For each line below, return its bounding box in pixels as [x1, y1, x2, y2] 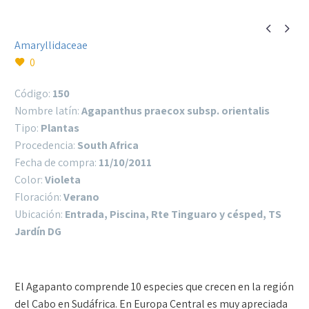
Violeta [45, 172, 81, 187]
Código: [14, 86, 52, 101]
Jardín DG [14, 224, 61, 239]
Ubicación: [14, 207, 65, 221]
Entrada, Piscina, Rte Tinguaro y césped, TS [65, 207, 281, 221]
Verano [63, 190, 99, 204]
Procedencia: [14, 138, 77, 152]
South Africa [77, 138, 139, 152]
